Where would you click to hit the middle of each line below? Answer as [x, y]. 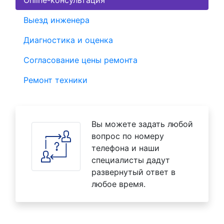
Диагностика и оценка [68, 40]
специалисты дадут [131, 160]
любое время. [118, 184]
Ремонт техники [55, 80]
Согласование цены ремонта [80, 60]
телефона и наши [125, 148]
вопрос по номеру [128, 136]
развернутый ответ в [133, 172]
